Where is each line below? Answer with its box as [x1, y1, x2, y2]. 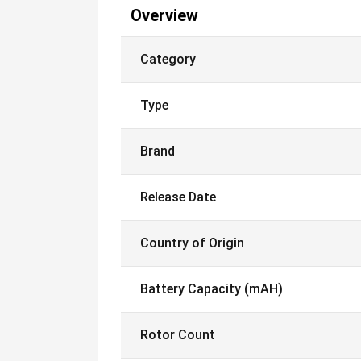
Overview [131, 6, 198, 25]
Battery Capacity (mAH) [140, 281, 283, 297]
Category [140, 52, 196, 67]
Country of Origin [140, 235, 244, 251]
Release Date [140, 189, 216, 205]
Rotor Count [140, 327, 215, 342]
